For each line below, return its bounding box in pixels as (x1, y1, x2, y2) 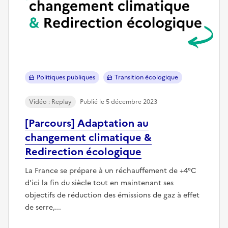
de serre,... (25, 202, 61, 213)
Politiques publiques (36, 72, 95, 82)
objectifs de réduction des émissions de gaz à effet (25, 189, 199, 201)
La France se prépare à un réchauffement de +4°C (25, 165, 196, 176)
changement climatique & (25, 129, 152, 145)
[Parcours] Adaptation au (25, 115, 149, 131)
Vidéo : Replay (29, 97, 72, 106)
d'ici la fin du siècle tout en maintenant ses (25, 177, 174, 188)
